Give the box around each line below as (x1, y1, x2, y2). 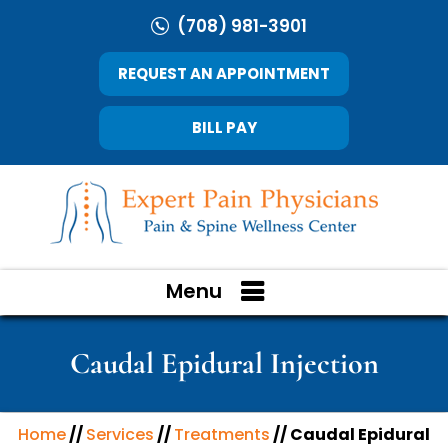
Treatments (174, 423, 270, 446)
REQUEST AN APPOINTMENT (118, 63, 330, 84)
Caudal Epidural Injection (69, 345, 379, 382)
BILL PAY (191, 117, 257, 138)
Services (86, 423, 154, 446)
